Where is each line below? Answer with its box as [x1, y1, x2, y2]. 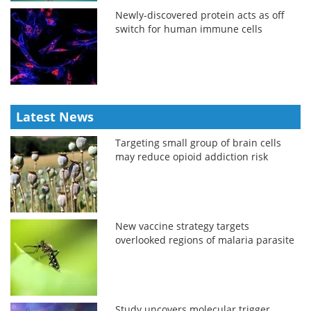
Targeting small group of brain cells [115, 136, 282, 150]
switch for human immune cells [115, 22, 263, 36]
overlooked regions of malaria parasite [115, 233, 295, 247]
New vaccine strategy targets [115, 219, 250, 233]
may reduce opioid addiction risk [115, 150, 269, 164]
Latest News [16, 108, 94, 126]
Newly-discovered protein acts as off [115, 8, 285, 22]
